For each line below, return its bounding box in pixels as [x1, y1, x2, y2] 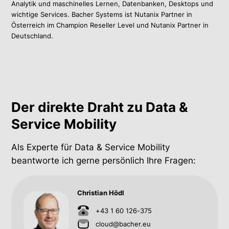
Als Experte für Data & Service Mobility [11, 142, 170, 153]
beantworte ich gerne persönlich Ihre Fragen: [11, 155, 196, 166]
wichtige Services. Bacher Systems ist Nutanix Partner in [11, 10, 193, 19]
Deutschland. [11, 32, 54, 40]
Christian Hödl [77, 189, 125, 197]
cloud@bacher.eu [96, 219, 151, 228]
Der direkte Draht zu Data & [11, 99, 189, 116]
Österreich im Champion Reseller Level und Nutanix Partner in [11, 21, 209, 30]
